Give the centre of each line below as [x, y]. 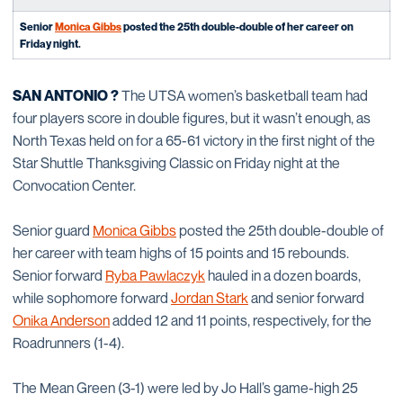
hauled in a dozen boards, [283, 275]
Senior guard [53, 230]
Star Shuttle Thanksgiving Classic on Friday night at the [176, 163]
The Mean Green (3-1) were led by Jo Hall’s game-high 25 [185, 388]
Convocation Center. [74, 185]
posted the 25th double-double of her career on [237, 27]
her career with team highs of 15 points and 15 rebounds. [181, 253]
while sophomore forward [92, 298]
